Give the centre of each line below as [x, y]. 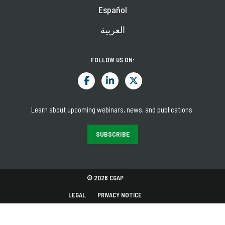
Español [113, 9]
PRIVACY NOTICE [120, 195]
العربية [113, 29]
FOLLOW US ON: [113, 60]
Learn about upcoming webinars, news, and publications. [113, 109]
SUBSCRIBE [113, 134]
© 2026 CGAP [105, 178]
